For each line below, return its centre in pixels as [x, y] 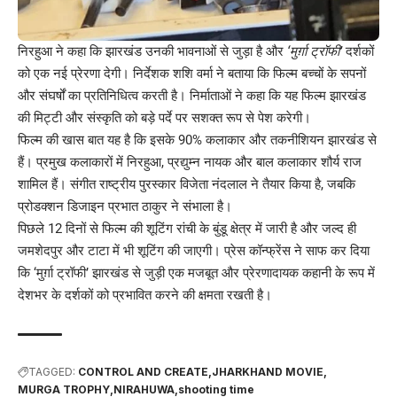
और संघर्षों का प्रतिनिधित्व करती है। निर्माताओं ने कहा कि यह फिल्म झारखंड [192, 95]
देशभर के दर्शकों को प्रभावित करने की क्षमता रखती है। [145, 295]
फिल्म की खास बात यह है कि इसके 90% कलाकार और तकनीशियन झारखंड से [197, 140]
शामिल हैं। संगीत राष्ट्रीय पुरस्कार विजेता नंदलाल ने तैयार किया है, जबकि [187, 184]
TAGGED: [52, 371]
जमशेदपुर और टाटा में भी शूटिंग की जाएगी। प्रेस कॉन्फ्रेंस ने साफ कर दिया [194, 250]
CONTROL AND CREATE [143, 371]
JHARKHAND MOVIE [268, 371]
